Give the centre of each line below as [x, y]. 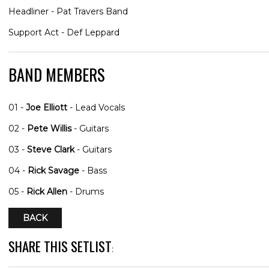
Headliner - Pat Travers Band [68, 12]
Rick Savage [53, 171]
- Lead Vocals [96, 108]
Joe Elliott [47, 108]
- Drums [86, 192]
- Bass [93, 171]
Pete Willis [49, 129]
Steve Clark [51, 150]
